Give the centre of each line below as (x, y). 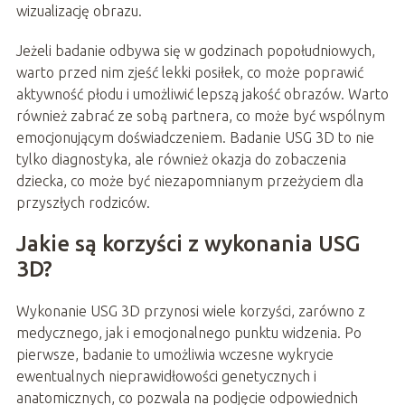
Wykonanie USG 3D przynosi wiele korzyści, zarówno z (190, 311)
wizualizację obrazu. (79, 11)
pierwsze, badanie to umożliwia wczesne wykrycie (174, 355)
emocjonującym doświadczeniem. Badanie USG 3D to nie (195, 138)
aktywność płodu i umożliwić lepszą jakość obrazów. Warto (202, 94)
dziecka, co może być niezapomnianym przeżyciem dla (189, 181)
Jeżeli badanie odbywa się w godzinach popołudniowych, (195, 51)
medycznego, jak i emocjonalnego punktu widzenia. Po (188, 333)
